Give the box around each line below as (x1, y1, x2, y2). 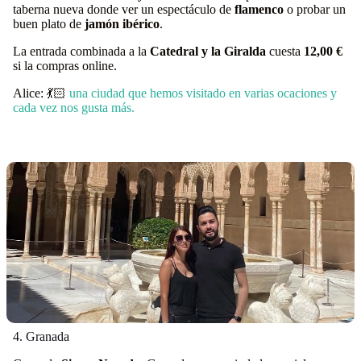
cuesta (266, 44, 304, 58)
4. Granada (13, 330, 69, 343)
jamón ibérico (85, 17, 160, 31)
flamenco (234, 2, 287, 16)
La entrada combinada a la (13, 44, 150, 58)
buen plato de (13, 17, 85, 31)
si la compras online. (13, 59, 117, 73)
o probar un (287, 2, 346, 16)
